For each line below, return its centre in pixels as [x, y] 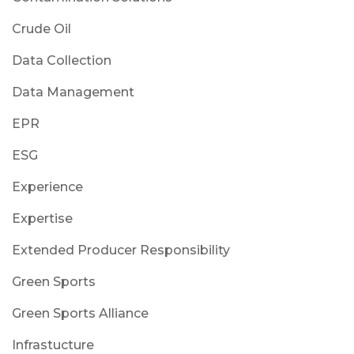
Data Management [73, 92]
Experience [47, 186]
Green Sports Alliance [80, 313]
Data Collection [62, 60]
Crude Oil [41, 28]
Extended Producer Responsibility [121, 250]
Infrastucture [53, 345]
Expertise [42, 218]
